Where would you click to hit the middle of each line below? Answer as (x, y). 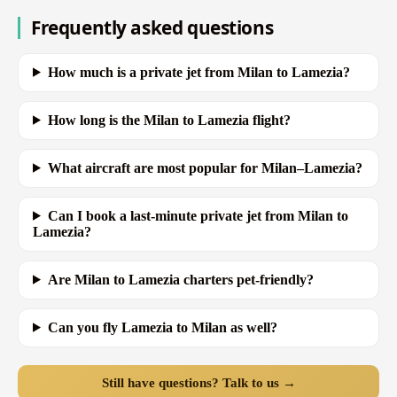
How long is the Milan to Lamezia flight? (169, 120)
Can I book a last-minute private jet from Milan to (198, 215)
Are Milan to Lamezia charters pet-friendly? (180, 279)
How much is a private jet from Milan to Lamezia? (198, 72)
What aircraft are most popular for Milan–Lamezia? (205, 167)
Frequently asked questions (152, 27)
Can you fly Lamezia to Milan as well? (162, 327)
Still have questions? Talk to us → (198, 382)
